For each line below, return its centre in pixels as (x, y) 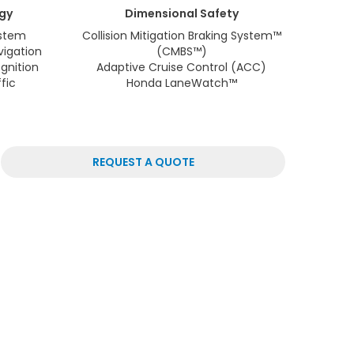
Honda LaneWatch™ (181, 83)
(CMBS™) (181, 52)
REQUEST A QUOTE (143, 162)
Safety (218, 14)
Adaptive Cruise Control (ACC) (182, 68)
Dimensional (161, 14)
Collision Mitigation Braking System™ (181, 36)
